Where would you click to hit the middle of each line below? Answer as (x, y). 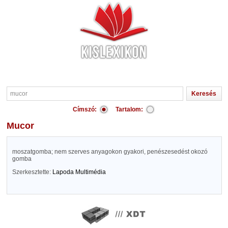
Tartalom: (129, 109)
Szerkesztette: (32, 172)
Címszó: (85, 109)
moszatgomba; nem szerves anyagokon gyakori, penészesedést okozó (110, 152)
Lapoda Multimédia (79, 172)
